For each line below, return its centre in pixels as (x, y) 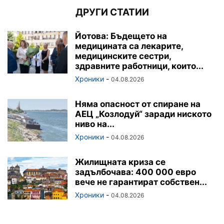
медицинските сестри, (123, 56)
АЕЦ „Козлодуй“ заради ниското (143, 114)
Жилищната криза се (120, 162)
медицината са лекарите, (129, 46)
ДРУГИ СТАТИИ (112, 12)
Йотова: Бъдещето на (121, 36)
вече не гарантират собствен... (141, 182)
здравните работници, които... (139, 66)
